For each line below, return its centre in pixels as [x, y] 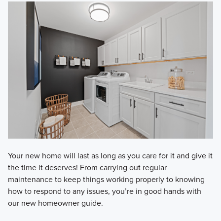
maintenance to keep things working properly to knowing [106, 179]
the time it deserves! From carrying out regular [87, 167]
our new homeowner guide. [55, 203]
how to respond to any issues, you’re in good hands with [104, 191]
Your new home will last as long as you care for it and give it [110, 155]
